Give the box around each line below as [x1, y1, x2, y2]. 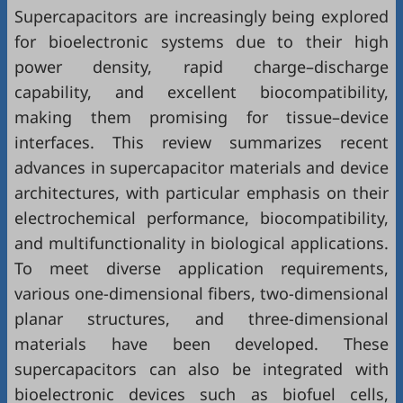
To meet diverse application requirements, [14, 257, 389, 279]
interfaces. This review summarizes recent [14, 131, 389, 153]
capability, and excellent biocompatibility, [14, 81, 389, 103]
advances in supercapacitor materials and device [14, 157, 389, 178]
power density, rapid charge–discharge [14, 56, 389, 77]
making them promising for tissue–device [14, 106, 389, 128]
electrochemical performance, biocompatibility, [14, 207, 389, 228]
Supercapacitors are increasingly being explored [14, 5, 389, 27]
